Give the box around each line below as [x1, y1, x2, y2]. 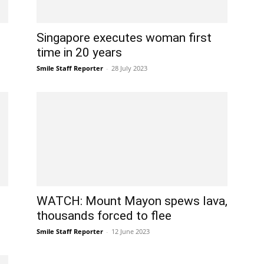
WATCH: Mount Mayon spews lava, [37, 194, 227, 208]
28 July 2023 [111, 64, 147, 72]
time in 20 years [37, 45, 122, 60]
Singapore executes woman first [37, 31, 212, 45]
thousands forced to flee [37, 209, 171, 223]
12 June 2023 [111, 227, 150, 236]
